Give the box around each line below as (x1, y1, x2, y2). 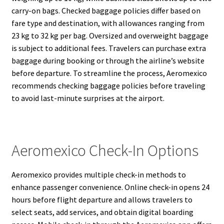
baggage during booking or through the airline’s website (11, 55, 204, 65)
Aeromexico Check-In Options (11, 140, 198, 160)
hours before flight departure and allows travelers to (11, 194, 192, 205)
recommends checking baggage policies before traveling (11, 80, 205, 90)
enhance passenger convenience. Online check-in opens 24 (11, 182, 209, 192)
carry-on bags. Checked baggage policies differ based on (11, 5, 200, 15)
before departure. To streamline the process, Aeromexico (11, 67, 207, 78)
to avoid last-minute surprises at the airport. (11, 92, 164, 103)
